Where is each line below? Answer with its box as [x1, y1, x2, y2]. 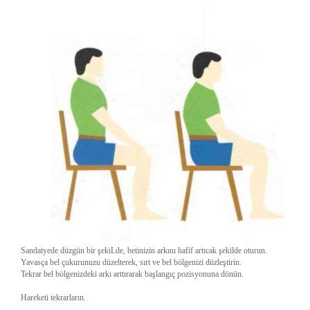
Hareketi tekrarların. [21, 293, 86, 302]
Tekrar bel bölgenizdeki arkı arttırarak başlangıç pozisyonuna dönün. [21, 269, 244, 279]
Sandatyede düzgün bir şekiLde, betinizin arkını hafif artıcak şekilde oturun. [21, 246, 267, 255]
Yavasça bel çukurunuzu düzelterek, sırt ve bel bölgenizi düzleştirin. [21, 257, 241, 267]
